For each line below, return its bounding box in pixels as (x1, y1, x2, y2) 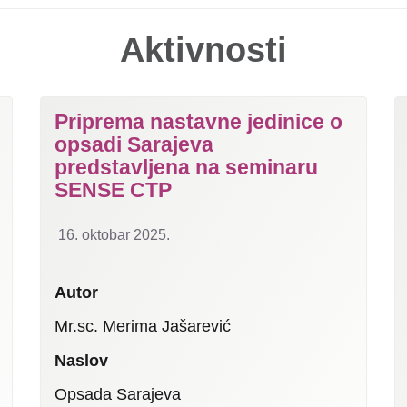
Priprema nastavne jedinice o (55, 109, 342, 134)
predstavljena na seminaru (55, 154, 318, 179)
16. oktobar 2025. (58, 226, 170, 243)
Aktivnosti (120, 30, 287, 69)
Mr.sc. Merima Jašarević (55, 317, 231, 336)
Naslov (55, 351, 108, 370)
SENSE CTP (55, 177, 172, 202)
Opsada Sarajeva (55, 385, 181, 404)
